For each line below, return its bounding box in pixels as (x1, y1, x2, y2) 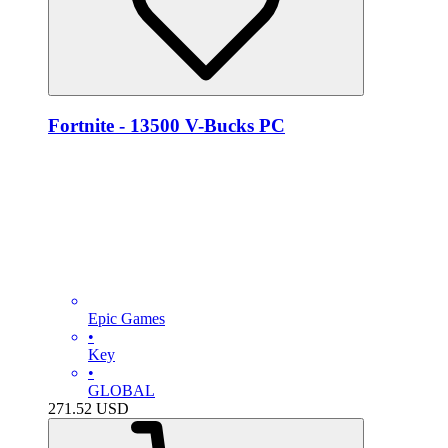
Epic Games (88, 309, 165, 327)
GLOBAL (88, 381, 155, 399)
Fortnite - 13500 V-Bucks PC (48, 115, 285, 137)
